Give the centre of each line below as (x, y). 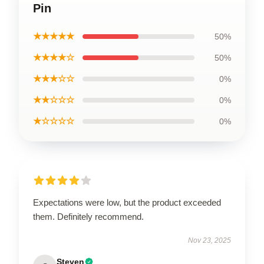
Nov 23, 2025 (209, 240)
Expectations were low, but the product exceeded (127, 202)
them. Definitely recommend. (88, 216)
